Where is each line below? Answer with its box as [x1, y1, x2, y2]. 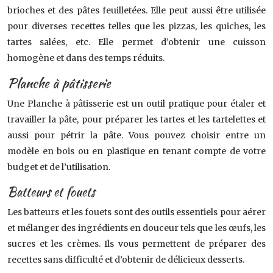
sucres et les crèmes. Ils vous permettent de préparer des [7, 238, 266, 249]
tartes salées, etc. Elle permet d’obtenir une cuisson [7, 37, 266, 48]
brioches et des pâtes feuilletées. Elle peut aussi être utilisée [7, 5, 266, 16]
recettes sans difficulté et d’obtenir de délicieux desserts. [7, 254, 244, 265]
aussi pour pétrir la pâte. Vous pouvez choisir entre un [7, 130, 266, 141]
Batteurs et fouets [7, 183, 95, 200]
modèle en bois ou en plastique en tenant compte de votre [7, 146, 266, 157]
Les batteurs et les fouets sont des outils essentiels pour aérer [7, 207, 266, 218]
